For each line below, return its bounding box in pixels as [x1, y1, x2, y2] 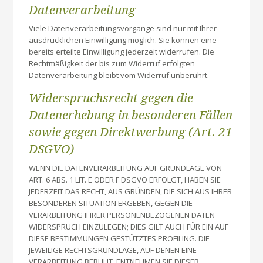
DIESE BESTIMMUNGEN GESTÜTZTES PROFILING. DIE [29, 232, 210, 244]
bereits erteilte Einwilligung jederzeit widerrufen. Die [29, 46, 215, 57]
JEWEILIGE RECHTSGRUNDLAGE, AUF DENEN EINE [29, 244, 197, 255]
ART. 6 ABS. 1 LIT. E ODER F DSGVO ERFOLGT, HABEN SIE [29, 174, 221, 185]
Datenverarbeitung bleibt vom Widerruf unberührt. [29, 69, 210, 80]
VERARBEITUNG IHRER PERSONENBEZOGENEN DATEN [29, 209, 215, 220]
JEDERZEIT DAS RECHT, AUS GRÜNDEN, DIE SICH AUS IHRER [29, 186, 232, 197]
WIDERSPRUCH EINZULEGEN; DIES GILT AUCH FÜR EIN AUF [29, 221, 229, 232]
